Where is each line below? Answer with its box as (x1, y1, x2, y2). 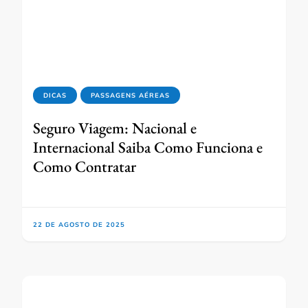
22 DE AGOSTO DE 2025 (33, 221, 125, 229)
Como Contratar (33, 156, 136, 177)
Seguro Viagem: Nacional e (33, 118, 197, 139)
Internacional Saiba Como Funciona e (33, 137, 263, 158)
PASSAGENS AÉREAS (91, 91, 170, 100)
